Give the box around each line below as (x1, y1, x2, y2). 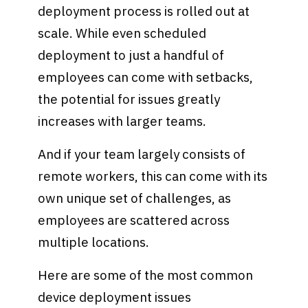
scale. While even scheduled (38, 25, 207, 42)
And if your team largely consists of (38, 145, 246, 162)
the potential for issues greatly (38, 91, 221, 108)
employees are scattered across (38, 211, 230, 228)
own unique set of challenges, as (38, 189, 232, 206)
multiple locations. (38, 233, 153, 250)
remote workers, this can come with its (38, 167, 268, 184)
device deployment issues (38, 288, 192, 305)
